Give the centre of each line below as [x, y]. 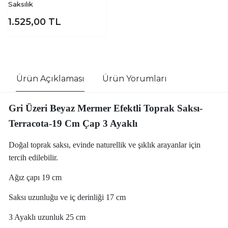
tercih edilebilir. [33, 157]
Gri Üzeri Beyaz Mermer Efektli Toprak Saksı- [105, 108]
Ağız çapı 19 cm [35, 177]
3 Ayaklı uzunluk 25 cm [47, 217]
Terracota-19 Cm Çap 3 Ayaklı [73, 123]
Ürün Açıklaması [50, 78]
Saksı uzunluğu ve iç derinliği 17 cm [67, 197]
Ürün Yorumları [134, 78]
